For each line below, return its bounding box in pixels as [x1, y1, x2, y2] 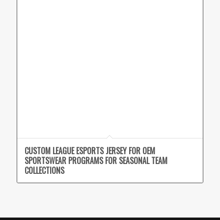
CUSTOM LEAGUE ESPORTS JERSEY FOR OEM [24, 144, 155, 157]
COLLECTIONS [24, 164, 64, 176]
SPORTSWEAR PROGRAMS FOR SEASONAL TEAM [24, 154, 167, 166]
